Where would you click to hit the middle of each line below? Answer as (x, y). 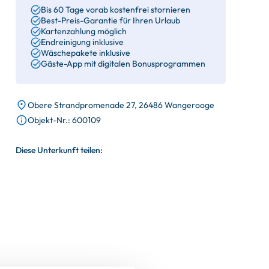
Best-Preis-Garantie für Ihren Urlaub (110, 20)
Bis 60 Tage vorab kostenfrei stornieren (116, 10)
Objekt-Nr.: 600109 (64, 120)
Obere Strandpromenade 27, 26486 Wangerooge (121, 105)
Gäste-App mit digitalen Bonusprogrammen (123, 64)
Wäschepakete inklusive (86, 53)
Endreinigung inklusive (82, 42)
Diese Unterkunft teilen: (59, 150)
